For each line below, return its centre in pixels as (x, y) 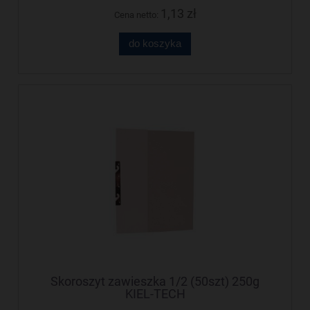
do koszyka (155, 44)
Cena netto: (137, 15)
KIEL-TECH (155, 294)
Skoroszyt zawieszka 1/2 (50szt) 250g (155, 282)
